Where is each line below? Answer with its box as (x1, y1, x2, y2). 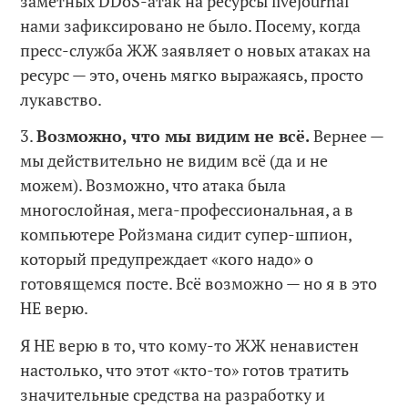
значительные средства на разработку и (20, 382, 326, 405)
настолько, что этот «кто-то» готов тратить (20, 358, 350, 381)
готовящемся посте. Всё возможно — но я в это (20, 272, 378, 295)
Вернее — (310, 125, 384, 148)
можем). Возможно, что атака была (20, 174, 287, 197)
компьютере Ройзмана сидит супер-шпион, (20, 223, 352, 246)
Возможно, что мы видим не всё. (36, 125, 311, 148)
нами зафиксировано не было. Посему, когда (20, 14, 362, 36)
